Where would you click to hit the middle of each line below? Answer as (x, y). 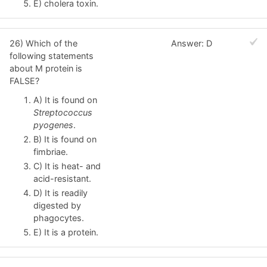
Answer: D (192, 44)
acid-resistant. (62, 178)
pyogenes (53, 125)
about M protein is (46, 69)
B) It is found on (65, 139)
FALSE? (24, 81)
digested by (57, 205)
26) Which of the (44, 44)
